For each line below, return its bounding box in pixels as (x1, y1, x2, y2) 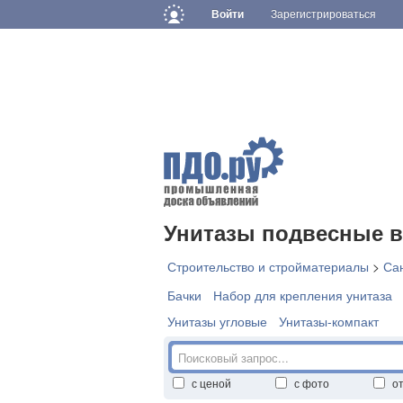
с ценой (192, 375, 231, 390)
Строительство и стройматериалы (167, 257, 369, 275)
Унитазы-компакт (279, 312, 379, 330)
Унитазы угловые (167, 312, 267, 330)
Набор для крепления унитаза (213, 286, 392, 304)
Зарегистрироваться (271, 8, 377, 21)
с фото (294, 375, 329, 390)
